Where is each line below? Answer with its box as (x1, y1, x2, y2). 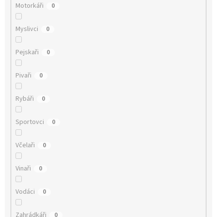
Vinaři (15, 163, 31, 173)
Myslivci (15, 24, 38, 34)
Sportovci (15, 117, 44, 127)
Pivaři (15, 70, 31, 80)
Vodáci (15, 186, 35, 197)
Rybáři (15, 93, 34, 104)
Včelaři (15, 140, 35, 150)
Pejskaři (15, 47, 39, 57)
